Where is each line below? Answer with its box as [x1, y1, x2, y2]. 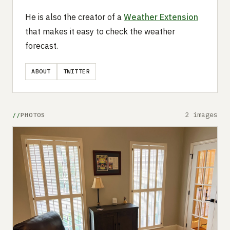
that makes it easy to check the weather [25, 26, 175, 36]
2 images [185, 109, 218, 119]
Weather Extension [124, 11, 198, 22]
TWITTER [63, 67, 90, 75]
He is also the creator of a [25, 11, 124, 22]
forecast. [25, 40, 58, 51]
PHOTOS [20, 110, 45, 119]
